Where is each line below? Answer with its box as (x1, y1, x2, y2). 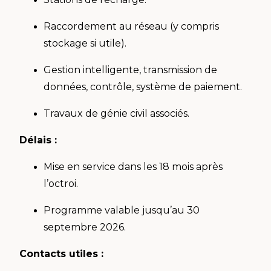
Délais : (19, 134, 60, 146)
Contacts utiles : (19, 247, 106, 260)
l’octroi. (44, 177, 80, 189)
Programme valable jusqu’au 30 (44, 204, 200, 216)
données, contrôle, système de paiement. (44, 80, 244, 93)
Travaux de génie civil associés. (44, 107, 192, 119)
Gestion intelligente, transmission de (44, 64, 217, 76)
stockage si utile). (44, 37, 129, 49)
